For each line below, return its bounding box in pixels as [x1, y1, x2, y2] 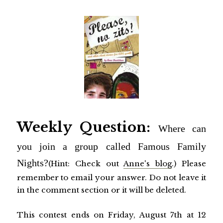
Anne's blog [123, 158, 172, 168]
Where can [158, 123, 207, 134]
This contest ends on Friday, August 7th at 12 [16, 210, 207, 220]
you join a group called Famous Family [16, 141, 207, 152]
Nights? [16, 157, 48, 168]
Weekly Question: [16, 118, 159, 135]
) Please [174, 158, 207, 168]
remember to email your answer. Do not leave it [16, 172, 207, 182]
